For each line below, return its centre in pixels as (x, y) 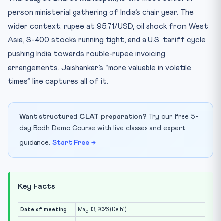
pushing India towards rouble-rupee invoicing (87, 54)
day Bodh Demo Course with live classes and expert (102, 128)
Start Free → (74, 142)
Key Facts (37, 186)
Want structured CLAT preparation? (83, 117)
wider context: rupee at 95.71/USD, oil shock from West (108, 26)
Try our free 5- (172, 117)
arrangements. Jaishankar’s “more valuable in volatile (100, 67)
